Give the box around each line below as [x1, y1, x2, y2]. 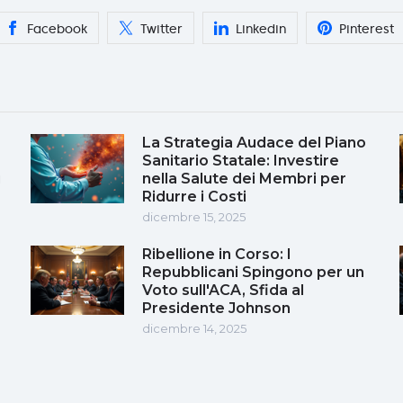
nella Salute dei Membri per [142, 169, 346, 187]
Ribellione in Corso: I [142, 245, 291, 263]
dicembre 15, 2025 [142, 209, 246, 224]
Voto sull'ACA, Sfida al [142, 281, 304, 299]
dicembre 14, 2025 [142, 320, 246, 336]
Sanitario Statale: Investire [142, 151, 339, 169]
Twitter [140, 20, 183, 37]
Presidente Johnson [142, 299, 291, 317]
